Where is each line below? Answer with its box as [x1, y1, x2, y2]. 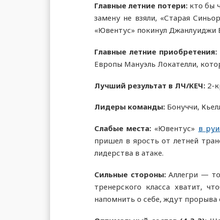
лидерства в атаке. [94, 148, 164, 158]
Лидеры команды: [94, 102, 167, 112]
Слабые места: [94, 123, 155, 134]
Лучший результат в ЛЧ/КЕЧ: [94, 80, 207, 90]
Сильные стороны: [94, 169, 166, 179]
